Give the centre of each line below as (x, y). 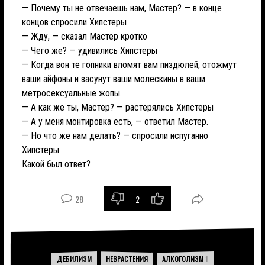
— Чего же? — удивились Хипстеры (90, 51)
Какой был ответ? (56, 164)
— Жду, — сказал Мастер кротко (85, 36)
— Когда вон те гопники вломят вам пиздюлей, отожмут (129, 65)
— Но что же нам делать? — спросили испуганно (115, 136)
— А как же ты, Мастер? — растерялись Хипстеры (118, 107)
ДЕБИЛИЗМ (74, 259)
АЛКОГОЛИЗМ (184, 259)
